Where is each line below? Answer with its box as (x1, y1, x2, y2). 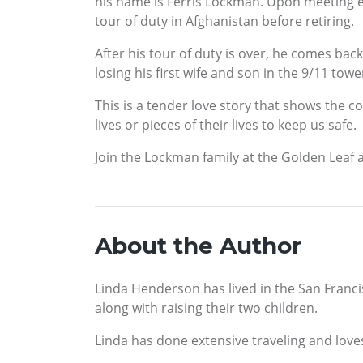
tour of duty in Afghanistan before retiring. (95, 11, 354, 30)
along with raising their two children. (95, 298, 318, 317)
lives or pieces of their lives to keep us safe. (95, 115, 357, 134)
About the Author (95, 231, 301, 259)
